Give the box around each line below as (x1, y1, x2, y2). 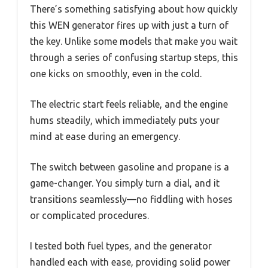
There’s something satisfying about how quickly (30, 4, 237, 15)
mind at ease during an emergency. (30, 131, 180, 142)
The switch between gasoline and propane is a (30, 162, 229, 173)
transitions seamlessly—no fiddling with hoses (30, 194, 233, 205)
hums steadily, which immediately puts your (30, 115, 220, 126)
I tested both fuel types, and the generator (30, 240, 212, 252)
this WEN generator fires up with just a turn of (30, 20, 229, 31)
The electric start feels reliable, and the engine (30, 99, 228, 110)
